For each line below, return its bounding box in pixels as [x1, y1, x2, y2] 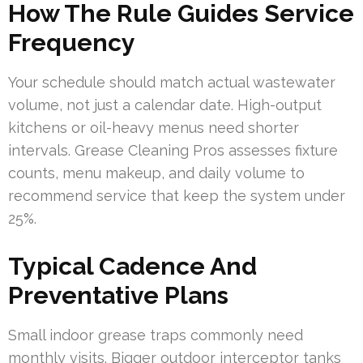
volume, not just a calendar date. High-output [8, 96, 322, 114]
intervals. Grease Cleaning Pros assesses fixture [8, 142, 338, 160]
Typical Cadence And [8, 252, 257, 281]
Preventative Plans [8, 281, 228, 310]
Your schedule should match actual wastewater [8, 74, 335, 92]
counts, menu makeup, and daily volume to [8, 164, 305, 182]
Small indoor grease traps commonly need [8, 327, 303, 344]
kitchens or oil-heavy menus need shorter [8, 119, 299, 137]
